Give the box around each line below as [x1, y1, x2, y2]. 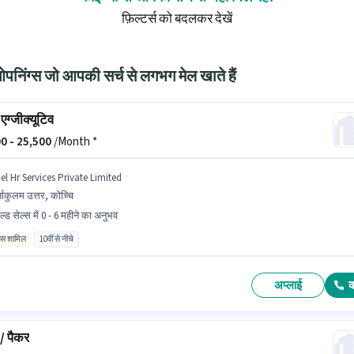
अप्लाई [274, 277, 303, 294]
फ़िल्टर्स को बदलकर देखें [122, 9, 232, 28]
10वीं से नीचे [39, 233, 73, 245]
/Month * [51, 134, 97, 150]
